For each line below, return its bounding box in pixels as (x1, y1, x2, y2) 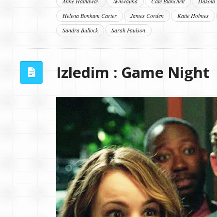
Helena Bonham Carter (62, 11, 117, 19)
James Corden (130, 11, 164, 19)
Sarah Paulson (111, 26, 145, 34)
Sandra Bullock (62, 26, 98, 34)
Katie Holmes (177, 11, 209, 19)
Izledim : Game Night (56, 62, 210, 82)
